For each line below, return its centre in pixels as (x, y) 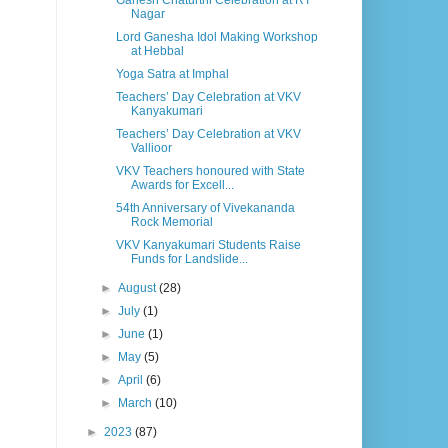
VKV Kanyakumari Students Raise (208, 245)
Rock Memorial (171, 222)
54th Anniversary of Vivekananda (205, 208)
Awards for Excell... (182, 185)
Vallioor (151, 148)
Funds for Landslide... (189, 259)
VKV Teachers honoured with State (210, 171)
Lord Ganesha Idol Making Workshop (216, 37)
